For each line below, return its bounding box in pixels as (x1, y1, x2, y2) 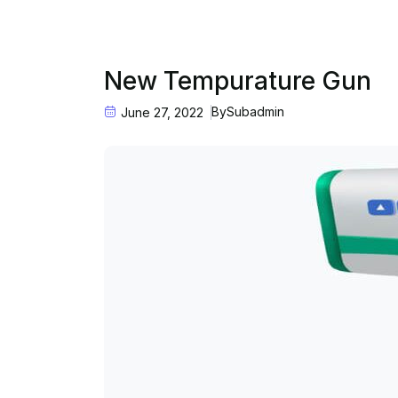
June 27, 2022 (117, 105, 203, 121)
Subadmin (227, 104, 284, 120)
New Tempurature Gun (104, 66, 371, 97)
